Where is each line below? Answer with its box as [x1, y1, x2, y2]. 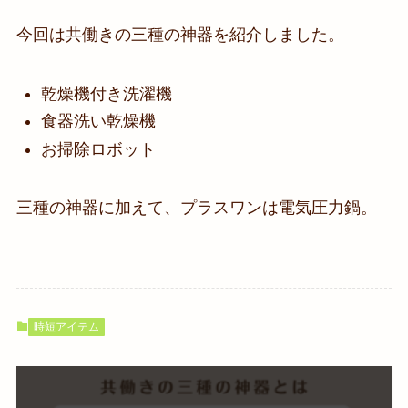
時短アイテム [33, 321, 99, 334]
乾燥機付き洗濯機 [40, 84, 172, 103]
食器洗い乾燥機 [40, 112, 156, 131]
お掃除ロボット [40, 139, 156, 158]
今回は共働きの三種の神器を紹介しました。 [15, 25, 344, 44]
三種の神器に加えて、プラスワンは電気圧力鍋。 [15, 199, 377, 218]
